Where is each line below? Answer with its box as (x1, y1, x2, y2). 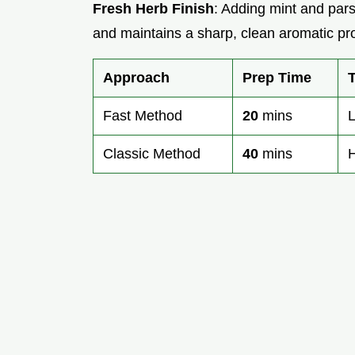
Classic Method (103, 146, 200, 162)
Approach (103, 70, 170, 86)
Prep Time (242, 70, 311, 86)
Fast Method (103, 108, 182, 124)
